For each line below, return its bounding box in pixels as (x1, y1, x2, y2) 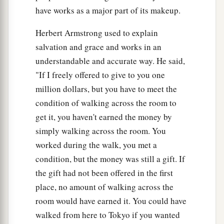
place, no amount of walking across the (35, 181, 173, 193)
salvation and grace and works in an (35, 41, 161, 53)
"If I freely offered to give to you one (35, 69, 165, 81)
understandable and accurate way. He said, (35, 55, 185, 67)
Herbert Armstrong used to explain (35, 27, 158, 39)
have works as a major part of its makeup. (35, 4, 180, 16)
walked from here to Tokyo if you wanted (35, 209, 180, 221)
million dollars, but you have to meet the (35, 83, 177, 95)
